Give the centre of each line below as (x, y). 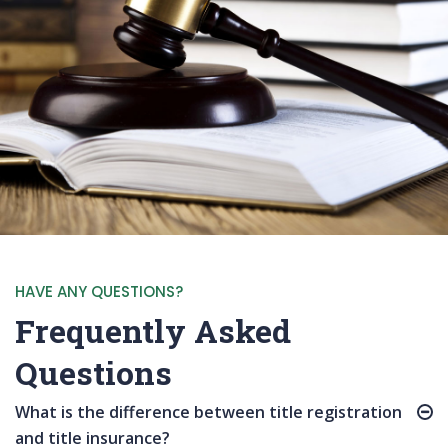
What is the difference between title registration (208, 412)
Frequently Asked (153, 331)
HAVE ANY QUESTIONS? (99, 292)
